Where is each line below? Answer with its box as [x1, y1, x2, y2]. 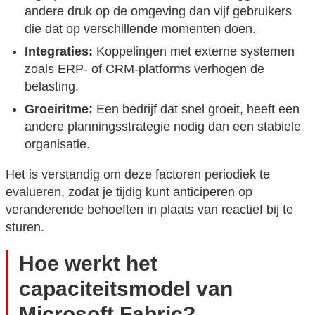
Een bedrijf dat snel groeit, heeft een [93, 101, 300, 116]
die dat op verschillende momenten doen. [25, 21, 256, 36]
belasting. [25, 79, 79, 94]
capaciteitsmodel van [19, 276, 233, 300]
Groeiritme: [25, 101, 93, 116]
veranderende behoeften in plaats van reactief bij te [6, 202, 293, 217]
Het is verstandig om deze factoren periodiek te [6, 167, 270, 181]
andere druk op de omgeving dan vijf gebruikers [25, 4, 292, 18]
